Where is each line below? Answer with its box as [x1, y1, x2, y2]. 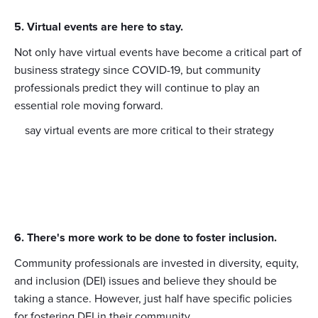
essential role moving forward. [14, 100, 163, 111]
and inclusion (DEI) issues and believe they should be [14, 275, 277, 287]
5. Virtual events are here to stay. [14, 21, 183, 33]
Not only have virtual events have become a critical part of [14, 47, 302, 58]
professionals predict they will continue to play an [14, 82, 260, 94]
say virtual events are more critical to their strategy [25, 125, 274, 136]
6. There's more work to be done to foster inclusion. [14, 232, 277, 243]
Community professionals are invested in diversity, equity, [14, 258, 299, 269]
